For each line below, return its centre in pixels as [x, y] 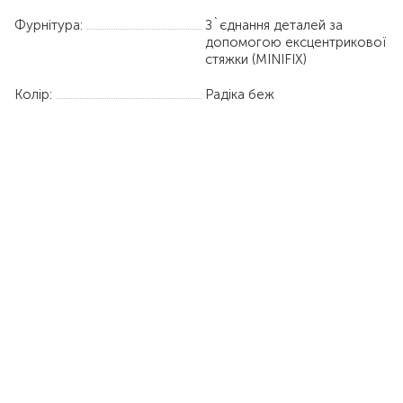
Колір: [33, 94]
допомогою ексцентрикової [296, 42]
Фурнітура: [49, 25]
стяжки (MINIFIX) [256, 59]
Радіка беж [240, 94]
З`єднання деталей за [274, 25]
